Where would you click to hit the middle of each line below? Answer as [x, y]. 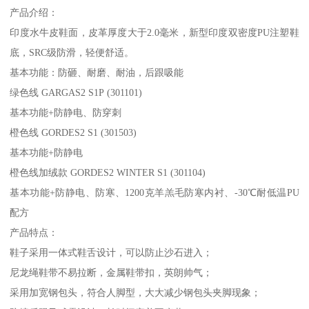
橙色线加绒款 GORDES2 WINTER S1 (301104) [108, 173]
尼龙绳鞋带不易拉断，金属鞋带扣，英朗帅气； [111, 273]
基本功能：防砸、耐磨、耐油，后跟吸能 [97, 73]
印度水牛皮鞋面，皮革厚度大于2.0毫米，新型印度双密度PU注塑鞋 [154, 33]
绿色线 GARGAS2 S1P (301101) [76, 93]
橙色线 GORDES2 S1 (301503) [73, 133]
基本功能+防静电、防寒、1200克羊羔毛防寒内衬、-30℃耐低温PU [154, 193]
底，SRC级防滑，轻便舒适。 [72, 53]
